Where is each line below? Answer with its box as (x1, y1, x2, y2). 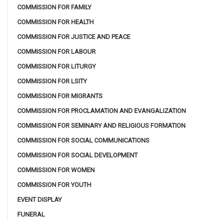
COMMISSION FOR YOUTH (17, 181, 91, 188)
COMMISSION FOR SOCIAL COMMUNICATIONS (17, 136, 149, 144)
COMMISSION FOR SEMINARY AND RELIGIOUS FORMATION (17, 121, 185, 129)
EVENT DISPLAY (17, 195, 62, 203)
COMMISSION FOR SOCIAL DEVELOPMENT (17, 151, 138, 159)
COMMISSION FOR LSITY (17, 77, 87, 85)
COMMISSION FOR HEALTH (17, 18, 94, 26)
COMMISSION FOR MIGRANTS (17, 92, 103, 100)
